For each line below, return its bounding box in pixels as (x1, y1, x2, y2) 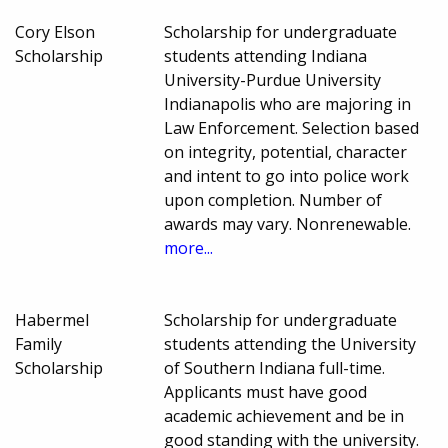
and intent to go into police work (164, 165, 410, 188)
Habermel (15, 309, 89, 332)
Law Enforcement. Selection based (164, 117, 420, 140)
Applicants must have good (164, 381, 368, 404)
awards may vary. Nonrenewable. (164, 213, 412, 236)
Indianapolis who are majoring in (164, 93, 412, 116)
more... (164, 237, 214, 260)
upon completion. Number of (164, 189, 383, 212)
